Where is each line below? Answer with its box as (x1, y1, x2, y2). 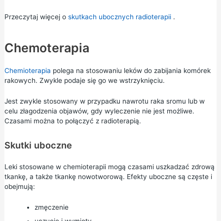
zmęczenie (34, 203, 69, 211)
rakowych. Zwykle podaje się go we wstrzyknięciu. (4, 76, 165, 85)
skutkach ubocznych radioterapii (68, 12, 171, 21)
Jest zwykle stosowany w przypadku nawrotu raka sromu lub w (4, 97, 205, 106)
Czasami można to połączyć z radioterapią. (4, 117, 141, 125)
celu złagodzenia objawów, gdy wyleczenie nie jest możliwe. (4, 107, 194, 115)
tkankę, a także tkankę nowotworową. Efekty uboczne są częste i (4, 173, 212, 181)
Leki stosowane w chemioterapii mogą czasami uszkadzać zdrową (4, 163, 215, 171)
